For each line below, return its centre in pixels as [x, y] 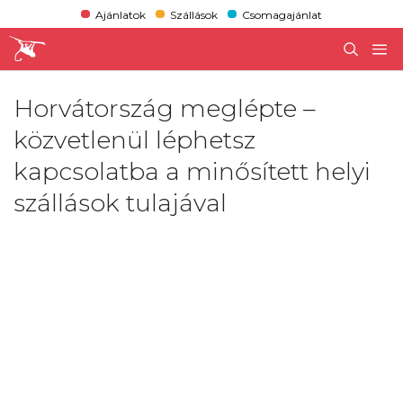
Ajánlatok [120, 14]
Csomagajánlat [282, 14]
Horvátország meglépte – [165, 108]
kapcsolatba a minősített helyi [192, 171]
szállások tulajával [120, 202]
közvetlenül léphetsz [134, 139]
